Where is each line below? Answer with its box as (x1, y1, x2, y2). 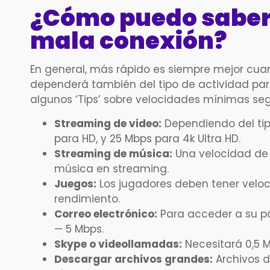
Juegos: (54, 176, 96, 191)
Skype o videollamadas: (54, 236, 182, 251)
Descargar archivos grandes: (54, 251, 213, 266)
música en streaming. (54, 161, 169, 176)
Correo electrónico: (54, 206, 157, 221)
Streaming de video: (54, 116, 162, 131)
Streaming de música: (54, 146, 172, 161)
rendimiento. (54, 191, 120, 206)
